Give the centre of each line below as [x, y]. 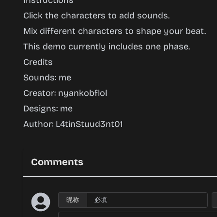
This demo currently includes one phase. [107, 46]
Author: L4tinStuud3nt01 [73, 124]
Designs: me [48, 108]
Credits [38, 62]
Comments [57, 162]
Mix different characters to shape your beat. [115, 31]
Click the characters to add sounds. [96, 15]
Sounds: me [47, 77]
